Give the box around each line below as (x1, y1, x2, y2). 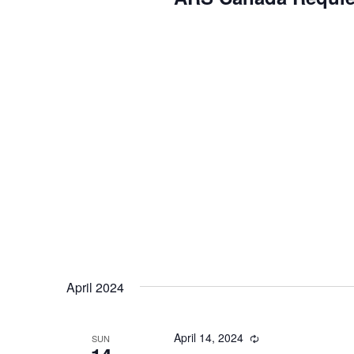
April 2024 (66, 277, 124, 296)
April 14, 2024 (173, 329, 243, 345)
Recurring (258, 330, 307, 347)
